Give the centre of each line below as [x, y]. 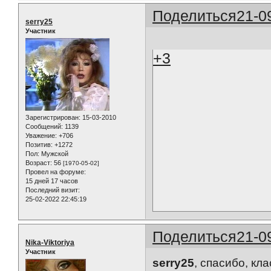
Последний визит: [53, 190]
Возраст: [39, 163]
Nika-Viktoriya [50, 242]
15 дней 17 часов [52, 181]
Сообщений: [44, 127]
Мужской [54, 154]
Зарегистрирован [52, 118]
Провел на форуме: [56, 172]
